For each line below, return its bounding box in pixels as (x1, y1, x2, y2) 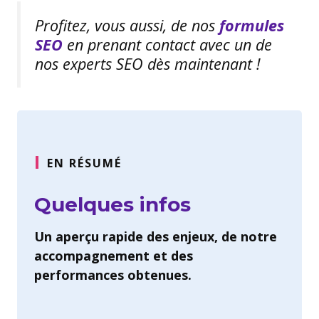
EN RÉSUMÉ (47, 155, 122, 172)
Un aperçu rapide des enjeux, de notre (34, 228, 277, 246)
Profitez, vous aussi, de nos (35, 14, 219, 36)
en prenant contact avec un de (63, 33, 272, 55)
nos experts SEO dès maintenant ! (35, 53, 261, 74)
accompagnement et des (34, 247, 193, 265)
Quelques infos (34, 192, 191, 217)
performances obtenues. (34, 266, 192, 284)
